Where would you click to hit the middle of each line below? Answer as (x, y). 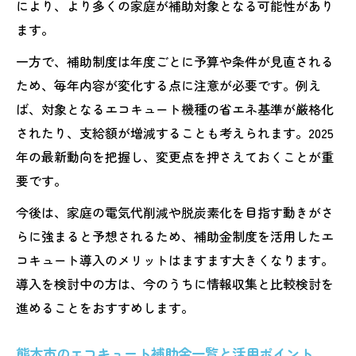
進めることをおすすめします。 (105, 307)
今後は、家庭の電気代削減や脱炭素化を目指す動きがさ (175, 212)
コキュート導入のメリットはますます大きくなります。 (175, 259)
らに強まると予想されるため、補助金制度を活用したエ (175, 236)
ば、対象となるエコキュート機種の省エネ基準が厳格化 (175, 108)
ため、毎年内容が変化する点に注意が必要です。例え (168, 85)
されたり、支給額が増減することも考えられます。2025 (175, 132)
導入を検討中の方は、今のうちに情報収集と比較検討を (175, 283)
